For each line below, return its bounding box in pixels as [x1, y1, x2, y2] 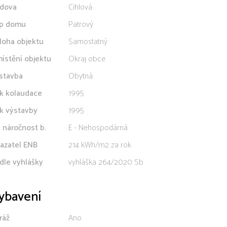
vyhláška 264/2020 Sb [68, 156, 143, 169]
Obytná [68, 69, 93, 83]
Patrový [68, 18, 93, 31]
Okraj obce [68, 52, 105, 66]
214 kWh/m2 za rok [68, 138, 131, 152]
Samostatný [68, 35, 107, 49]
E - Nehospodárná [68, 121, 128, 135]
